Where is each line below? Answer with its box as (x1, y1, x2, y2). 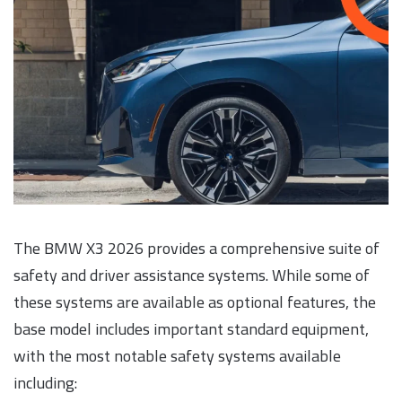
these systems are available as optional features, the (13, 287, 376, 318)
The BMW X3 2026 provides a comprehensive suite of (13, 233, 380, 264)
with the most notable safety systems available (13, 341, 341, 371)
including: (13, 368, 77, 398)
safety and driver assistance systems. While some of (13, 260, 370, 291)
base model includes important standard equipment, (13, 314, 369, 345)
